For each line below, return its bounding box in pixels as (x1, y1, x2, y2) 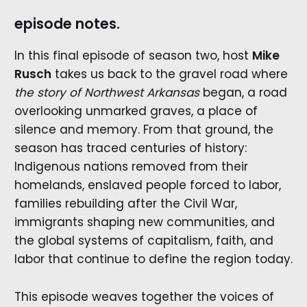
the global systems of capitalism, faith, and (14, 232, 273, 249)
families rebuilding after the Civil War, (14, 195, 237, 212)
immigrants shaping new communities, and (14, 214, 275, 231)
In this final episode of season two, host (14, 47, 252, 64)
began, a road (199, 84, 287, 101)
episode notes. (14, 14, 120, 34)
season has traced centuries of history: (14, 140, 247, 157)
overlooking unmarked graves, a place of (14, 103, 258, 120)
